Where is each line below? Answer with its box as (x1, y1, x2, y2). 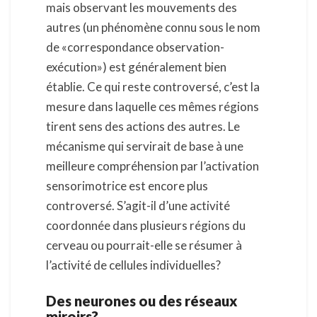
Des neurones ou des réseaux (46, 292, 237, 310)
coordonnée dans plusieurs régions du (46, 217, 246, 233)
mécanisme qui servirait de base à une (46, 138, 243, 154)
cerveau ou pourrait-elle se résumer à (46, 237, 242, 253)
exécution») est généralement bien (46, 59, 226, 74)
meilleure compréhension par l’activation (46, 158, 259, 173)
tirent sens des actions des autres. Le (46, 118, 240, 134)
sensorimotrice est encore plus (46, 178, 208, 193)
